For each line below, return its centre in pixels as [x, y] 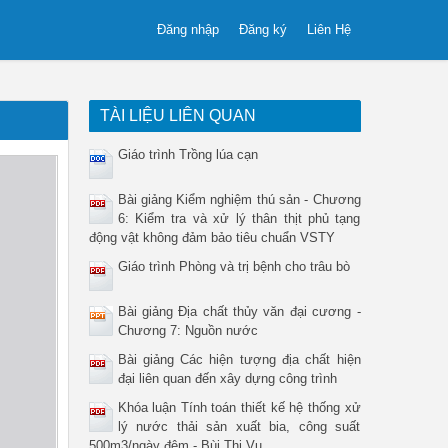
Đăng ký [263, 29]
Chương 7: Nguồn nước [187, 330]
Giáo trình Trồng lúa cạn [187, 154]
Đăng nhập [188, 29]
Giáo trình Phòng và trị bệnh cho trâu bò [233, 266]
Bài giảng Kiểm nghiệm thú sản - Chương [239, 199]
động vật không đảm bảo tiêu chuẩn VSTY [211, 237]
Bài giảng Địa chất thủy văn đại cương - [239, 311]
